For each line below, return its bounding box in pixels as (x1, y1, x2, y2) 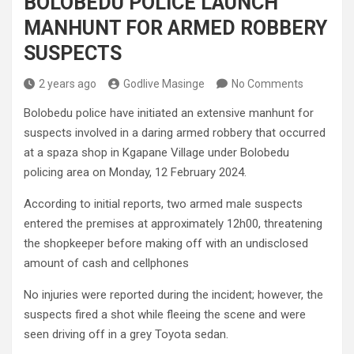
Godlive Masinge (123, 77, 205, 90)
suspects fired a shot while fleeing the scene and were (24, 307, 306, 322)
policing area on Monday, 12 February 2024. (24, 165, 247, 179)
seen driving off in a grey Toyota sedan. (24, 327, 228, 341)
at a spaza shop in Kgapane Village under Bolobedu (24, 145, 289, 160)
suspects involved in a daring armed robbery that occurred (24, 126, 326, 140)
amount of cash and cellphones (24, 256, 189, 270)
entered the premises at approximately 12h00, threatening (24, 217, 322, 231)
